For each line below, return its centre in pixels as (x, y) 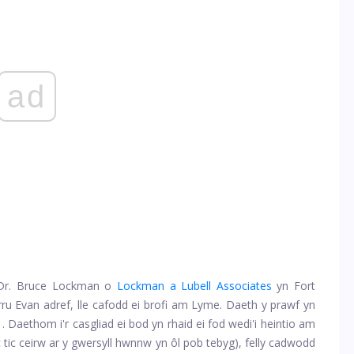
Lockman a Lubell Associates (194, 285)
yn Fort (296, 285)
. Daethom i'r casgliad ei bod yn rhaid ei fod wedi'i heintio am (159, 323)
